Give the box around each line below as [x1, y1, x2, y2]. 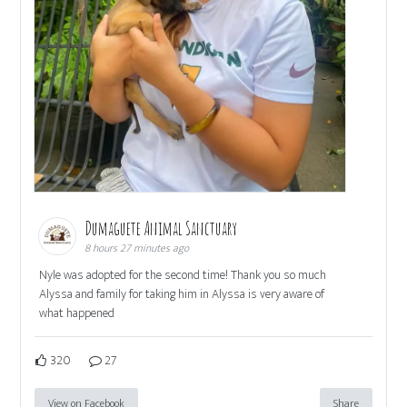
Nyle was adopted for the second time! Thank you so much [39, 264, 327, 286]
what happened [39, 303, 115, 324]
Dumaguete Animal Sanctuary [84, 217, 241, 241]
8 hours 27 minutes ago [84, 239, 190, 258]
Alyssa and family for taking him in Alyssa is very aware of [39, 283, 325, 305]
